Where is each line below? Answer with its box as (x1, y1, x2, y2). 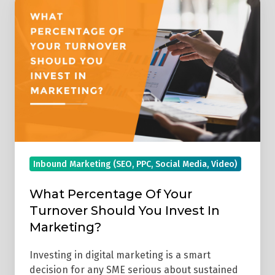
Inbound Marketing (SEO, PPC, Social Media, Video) (33, 158, 238, 169)
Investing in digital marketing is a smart (29, 249, 211, 261)
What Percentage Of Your (29, 186, 192, 201)
